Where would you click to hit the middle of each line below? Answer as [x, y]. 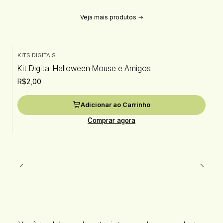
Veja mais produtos [108, 17]
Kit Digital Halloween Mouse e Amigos [84, 68]
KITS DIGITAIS [36, 56]
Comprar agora [111, 121]
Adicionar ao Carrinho [115, 105]
